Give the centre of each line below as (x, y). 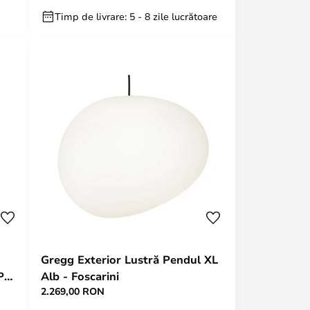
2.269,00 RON (73, 291)
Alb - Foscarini (80, 276)
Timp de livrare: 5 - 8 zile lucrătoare (136, 16)
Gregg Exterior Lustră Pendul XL (129, 259)
